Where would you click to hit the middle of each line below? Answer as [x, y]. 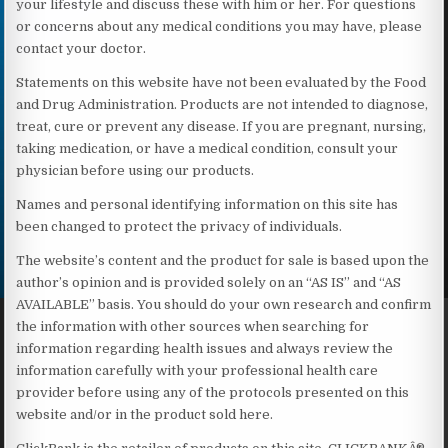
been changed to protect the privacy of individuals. [179, 226]
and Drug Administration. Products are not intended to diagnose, [222, 104]
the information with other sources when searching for [193, 326]
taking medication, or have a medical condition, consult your [207, 148]
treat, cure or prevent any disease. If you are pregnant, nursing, [221, 126]
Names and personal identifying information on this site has [207, 204]
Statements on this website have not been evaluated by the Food [221, 82]
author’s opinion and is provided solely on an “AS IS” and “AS [209, 282]
